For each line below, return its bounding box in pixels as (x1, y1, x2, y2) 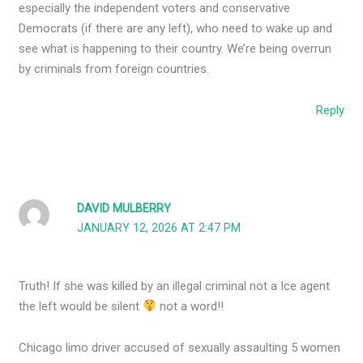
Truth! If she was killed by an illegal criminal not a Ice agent (19, 278, 331, 293)
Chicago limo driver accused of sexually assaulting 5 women (19, 340, 341, 355)
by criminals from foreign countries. (19, 61, 210, 76)
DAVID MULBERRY (77, 202, 172, 216)
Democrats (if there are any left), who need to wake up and (19, 20, 333, 36)
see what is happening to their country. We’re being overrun (19, 41, 332, 56)
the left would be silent (19, 298, 143, 314)
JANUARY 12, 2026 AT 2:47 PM (77, 221, 241, 236)
